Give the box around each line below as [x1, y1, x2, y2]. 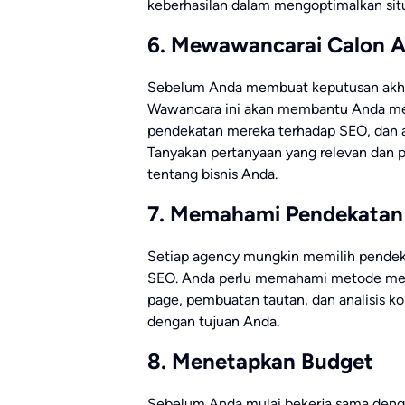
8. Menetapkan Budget [147, 348, 373, 375]
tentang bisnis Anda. [147, 165, 278, 184]
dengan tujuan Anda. [147, 313, 279, 331]
